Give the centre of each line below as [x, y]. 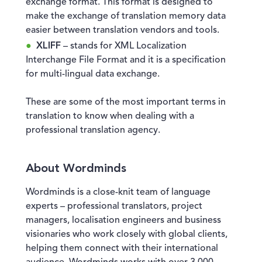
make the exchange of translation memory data [126, 16]
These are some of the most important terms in [126, 102]
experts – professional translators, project [114, 206]
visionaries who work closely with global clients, [127, 235]
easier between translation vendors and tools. [123, 30]
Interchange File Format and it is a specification [126, 60]
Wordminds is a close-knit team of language [118, 192]
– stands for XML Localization [124, 46]
